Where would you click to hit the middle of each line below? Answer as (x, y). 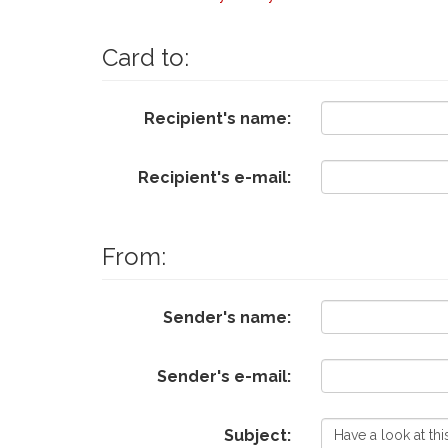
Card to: (145, 57)
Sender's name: (227, 317)
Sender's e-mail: (224, 376)
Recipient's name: (218, 118)
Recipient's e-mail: (215, 177)
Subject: (258, 435)
